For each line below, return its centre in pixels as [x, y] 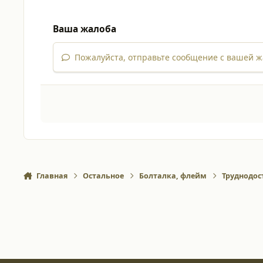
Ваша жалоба [85, 29]
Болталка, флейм [173, 176]
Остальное [104, 176]
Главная [52, 176]
